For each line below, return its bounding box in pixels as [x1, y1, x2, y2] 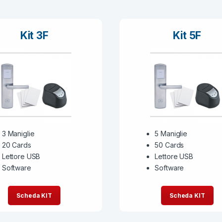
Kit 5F [173, 29, 202, 42]
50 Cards [155, 141, 184, 150]
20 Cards [1, 141, 31, 150]
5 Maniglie [155, 129, 187, 138]
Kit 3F [20, 29, 49, 42]
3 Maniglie [1, 129, 35, 138]
